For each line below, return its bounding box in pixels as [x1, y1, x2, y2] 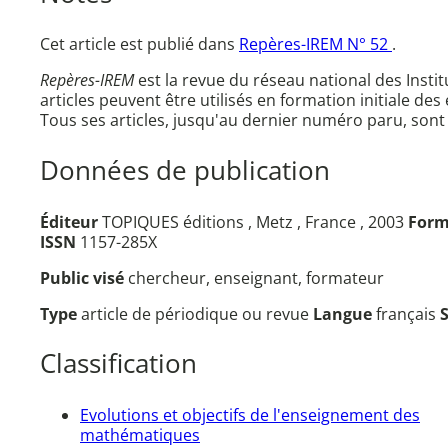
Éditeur [40, 210, 98, 233]
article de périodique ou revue [81, 302, 313, 325]
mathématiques [80, 423, 200, 446]
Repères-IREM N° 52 [239, 33, 392, 56]
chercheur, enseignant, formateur [128, 266, 384, 289]
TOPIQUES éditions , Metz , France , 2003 [98, 210, 408, 233]
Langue [313, 302, 376, 325]
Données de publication [40, 153, 330, 189]
